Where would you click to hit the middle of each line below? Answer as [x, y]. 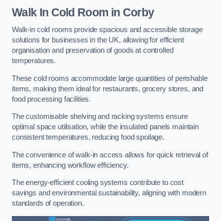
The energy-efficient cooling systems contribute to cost [98, 183]
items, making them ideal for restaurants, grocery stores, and [108, 89]
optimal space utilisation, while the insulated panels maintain [105, 127]
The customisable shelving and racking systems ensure [100, 117]
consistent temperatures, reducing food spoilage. [89, 137]
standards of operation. [48, 203]
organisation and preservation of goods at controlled [93, 51]
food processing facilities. [52, 99]
